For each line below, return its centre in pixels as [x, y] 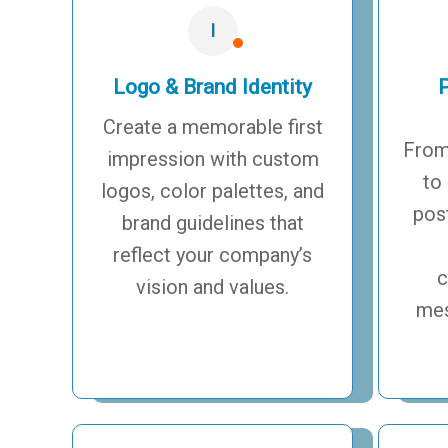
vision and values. [213, 286]
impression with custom [212, 158]
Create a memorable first [212, 126]
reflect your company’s [213, 254]
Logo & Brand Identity [213, 86]
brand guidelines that [212, 222]
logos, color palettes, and [213, 190]
